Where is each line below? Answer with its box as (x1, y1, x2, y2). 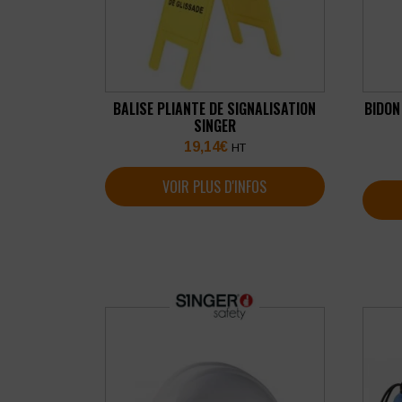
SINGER (193, 114, 236, 136)
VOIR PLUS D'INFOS (162, 175, 267, 197)
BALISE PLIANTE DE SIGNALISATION (113, 97, 317, 119)
